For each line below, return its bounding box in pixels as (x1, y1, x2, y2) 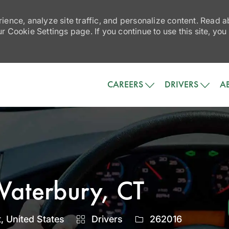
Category (77, 213, 117, 224)
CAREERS (107, 79, 143, 90)
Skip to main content (70, 63, 159, 74)
